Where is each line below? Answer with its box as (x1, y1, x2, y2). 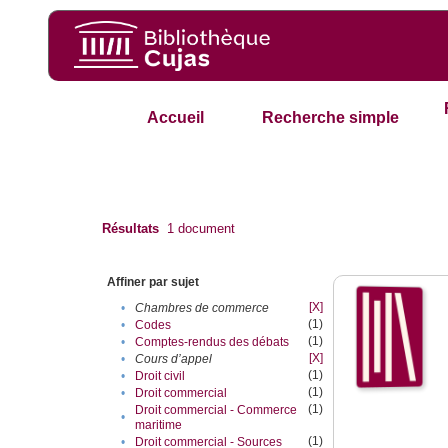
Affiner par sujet (107, 275, 200, 290)
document (174, 221, 236, 237)
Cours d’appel (135, 352, 213, 367)
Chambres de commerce (135, 301, 270, 316)
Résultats (102, 221, 160, 237)
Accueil (146, 109, 204, 127)
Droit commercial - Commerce (135, 403, 298, 418)
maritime (135, 418, 183, 433)
